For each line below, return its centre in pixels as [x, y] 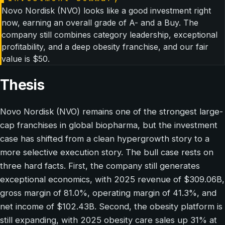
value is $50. [26, 59]
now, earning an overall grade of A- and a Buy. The [100, 23]
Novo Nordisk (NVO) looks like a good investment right [106, 11]
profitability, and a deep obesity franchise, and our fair [105, 47]
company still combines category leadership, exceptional [109, 35]
